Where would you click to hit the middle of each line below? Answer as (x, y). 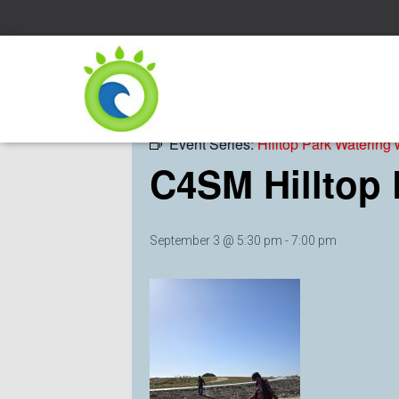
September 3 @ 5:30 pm (216, 240)
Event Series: (213, 144)
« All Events (190, 82)
